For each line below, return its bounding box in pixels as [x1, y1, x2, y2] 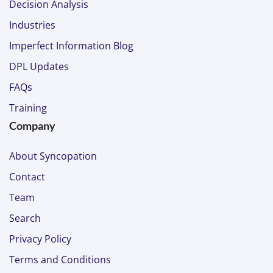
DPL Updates [9, 60, 69, 73]
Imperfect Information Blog [9, 39, 133, 52]
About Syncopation [9, 149, 97, 163]
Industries [9, 18, 55, 32]
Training [9, 101, 47, 115]
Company [9, 119, 55, 132]
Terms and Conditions [9, 253, 111, 266]
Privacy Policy [9, 232, 71, 246]
